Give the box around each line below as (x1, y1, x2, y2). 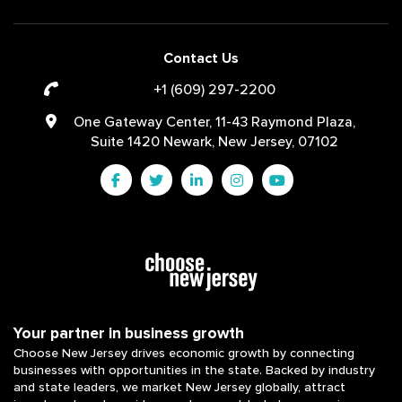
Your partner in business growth (13, 323, 244, 343)
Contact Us (163, 48, 239, 67)
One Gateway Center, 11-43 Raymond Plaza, (74, 112, 355, 131)
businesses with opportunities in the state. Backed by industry (13, 362, 375, 378)
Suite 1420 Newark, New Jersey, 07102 (91, 132, 338, 151)
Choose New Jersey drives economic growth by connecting (13, 345, 354, 361)
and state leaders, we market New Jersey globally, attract (13, 379, 345, 395)
